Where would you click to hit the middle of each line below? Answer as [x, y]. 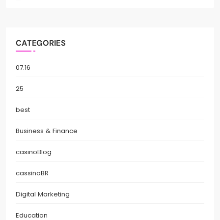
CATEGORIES [41, 43]
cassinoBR [32, 173]
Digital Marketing [43, 194]
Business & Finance [47, 131]
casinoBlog [34, 152]
